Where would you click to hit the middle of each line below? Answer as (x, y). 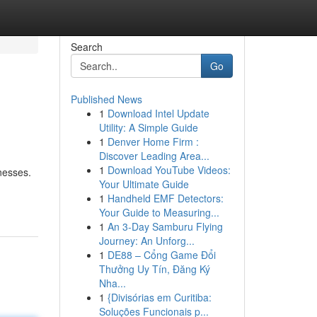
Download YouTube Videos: (169, 170)
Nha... (112, 283)
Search (86, 47)
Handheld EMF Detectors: (165, 198)
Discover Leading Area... (154, 156)
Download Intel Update (158, 113)
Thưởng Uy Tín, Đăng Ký (154, 269)
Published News (106, 99)
